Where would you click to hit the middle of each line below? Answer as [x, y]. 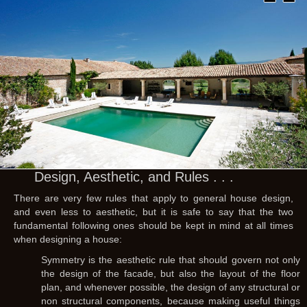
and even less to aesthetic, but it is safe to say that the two [153, 212]
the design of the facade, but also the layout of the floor [171, 273]
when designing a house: [68, 239]
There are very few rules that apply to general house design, [153, 198]
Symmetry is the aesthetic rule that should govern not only [171, 260]
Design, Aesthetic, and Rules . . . [134, 177]
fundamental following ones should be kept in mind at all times [153, 225]
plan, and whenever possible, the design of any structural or [171, 287]
